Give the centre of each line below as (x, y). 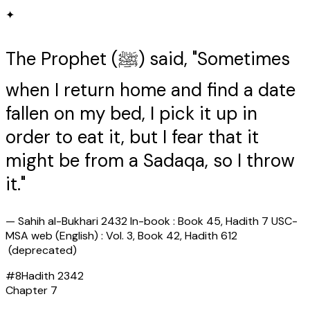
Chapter (28, 291)
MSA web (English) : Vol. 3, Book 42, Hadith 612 (121, 236)
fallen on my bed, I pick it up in (131, 114)
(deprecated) (41, 250)
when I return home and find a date (151, 90)
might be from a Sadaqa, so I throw (150, 161)
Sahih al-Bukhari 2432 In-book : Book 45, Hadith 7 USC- (158, 221)
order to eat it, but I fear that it (132, 137)
